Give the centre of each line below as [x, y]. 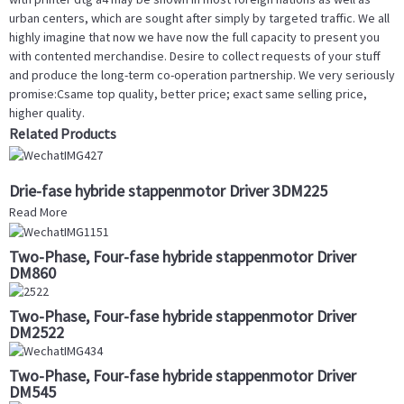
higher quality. [47, 113]
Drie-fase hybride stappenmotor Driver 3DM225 [168, 190]
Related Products [63, 134]
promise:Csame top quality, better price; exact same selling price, [188, 94]
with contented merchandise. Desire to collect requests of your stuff [195, 56]
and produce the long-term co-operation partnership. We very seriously [202, 75]
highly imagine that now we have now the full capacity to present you [194, 37]
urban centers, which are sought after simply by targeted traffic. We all [199, 18]
